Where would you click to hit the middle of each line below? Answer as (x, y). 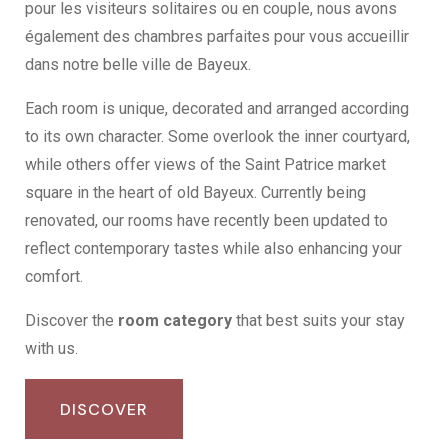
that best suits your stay (318, 321)
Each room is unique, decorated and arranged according (217, 109)
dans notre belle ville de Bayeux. (138, 65)
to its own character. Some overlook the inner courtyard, (217, 137)
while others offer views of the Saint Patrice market (205, 165)
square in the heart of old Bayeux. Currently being (195, 193)
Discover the (71, 321)
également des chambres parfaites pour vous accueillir (217, 37)
